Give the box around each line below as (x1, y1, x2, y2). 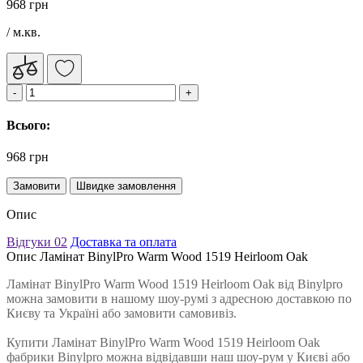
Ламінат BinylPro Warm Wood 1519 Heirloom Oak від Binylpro (6, 277, 343, 292)
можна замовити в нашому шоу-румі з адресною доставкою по (6, 292, 352, 306)
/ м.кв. (6, 24, 41, 39)
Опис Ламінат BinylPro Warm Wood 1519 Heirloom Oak (6, 250, 308, 264)
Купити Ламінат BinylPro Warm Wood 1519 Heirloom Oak (6, 335, 320, 350)
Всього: (6, 118, 50, 133)
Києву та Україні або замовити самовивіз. (6, 306, 240, 321)
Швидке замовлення (76, 180, 176, 193)
